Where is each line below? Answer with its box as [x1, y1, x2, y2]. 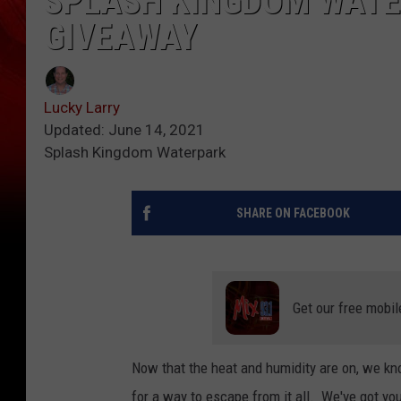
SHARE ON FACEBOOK [235, 206, 350, 221]
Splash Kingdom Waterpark [44, 143, 226, 162]
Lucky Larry [44, 98, 120, 117]
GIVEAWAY [44, 16, 197, 59]
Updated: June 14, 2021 [44, 121, 205, 140]
